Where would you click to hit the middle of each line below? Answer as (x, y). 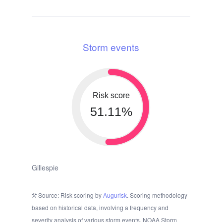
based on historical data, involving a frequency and (100, 208)
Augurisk (115, 195)
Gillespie (45, 168)
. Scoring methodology (157, 195)
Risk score (111, 96)
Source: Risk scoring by (70, 195)
